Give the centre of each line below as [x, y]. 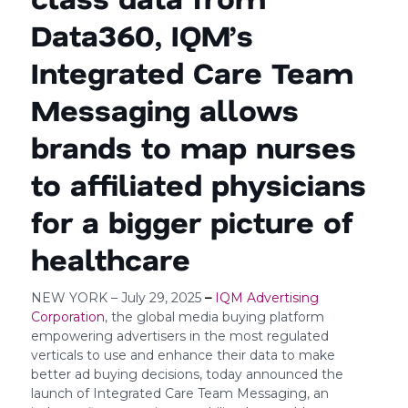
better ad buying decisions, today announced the [187, 374]
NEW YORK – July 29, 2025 [116, 297]
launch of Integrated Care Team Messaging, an [179, 393]
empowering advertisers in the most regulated [179, 336]
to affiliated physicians [198, 184]
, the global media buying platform [214, 316]
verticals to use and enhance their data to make [183, 355]
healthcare [110, 258]
